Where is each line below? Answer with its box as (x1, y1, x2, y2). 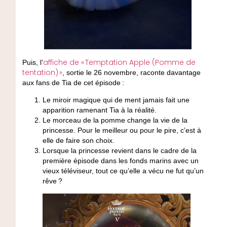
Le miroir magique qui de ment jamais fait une (42, 96, 190, 104)
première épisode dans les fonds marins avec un (42, 157, 199, 165)
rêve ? (42, 177, 64, 185)
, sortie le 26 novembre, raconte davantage (62, 68, 201, 77)
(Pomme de (152, 57, 196, 67)
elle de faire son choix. (42, 136, 117, 145)
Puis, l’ (22, 58, 43, 66)
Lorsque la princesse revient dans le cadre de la (42, 146, 197, 155)
